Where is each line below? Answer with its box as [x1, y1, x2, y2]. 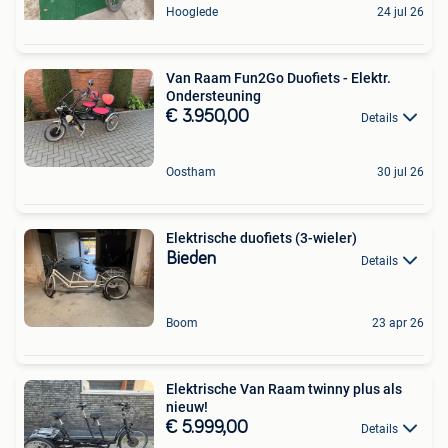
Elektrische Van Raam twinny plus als [166, 381, 402, 397]
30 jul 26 [377, 165, 424, 180]
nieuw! [166, 399, 208, 415]
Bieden [166, 250, 216, 269]
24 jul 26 [377, 5, 424, 19]
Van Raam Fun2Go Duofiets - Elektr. [166, 70, 391, 86]
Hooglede [166, 5, 218, 19]
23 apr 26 [372, 316, 424, 330]
